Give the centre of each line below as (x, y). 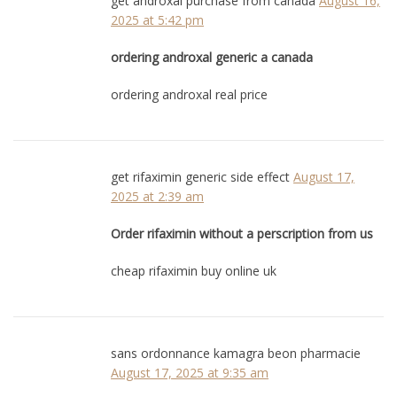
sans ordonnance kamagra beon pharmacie (236, 353)
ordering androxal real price (189, 94)
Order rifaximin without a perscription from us (242, 233)
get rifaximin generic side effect (200, 176)
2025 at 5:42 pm (157, 19)
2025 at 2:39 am (157, 196)
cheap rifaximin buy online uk (194, 270)
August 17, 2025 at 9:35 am (190, 372)
